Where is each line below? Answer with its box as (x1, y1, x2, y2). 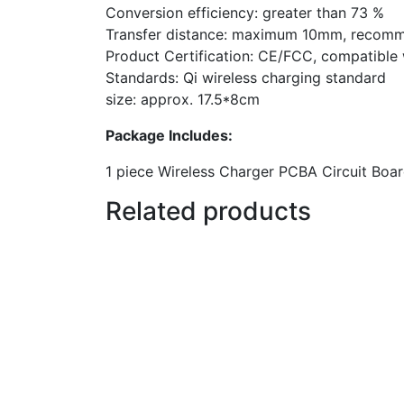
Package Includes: (106, 126, 233, 144)
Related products (106, 196, 311, 226)
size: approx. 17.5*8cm (106, 90, 260, 108)
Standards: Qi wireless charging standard (106, 69, 386, 87)
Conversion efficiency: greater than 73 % (106, 4, 384, 22)
